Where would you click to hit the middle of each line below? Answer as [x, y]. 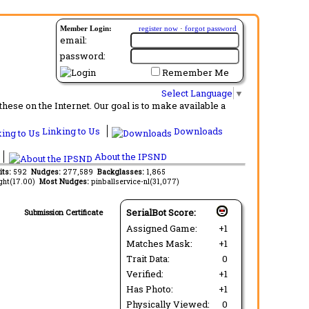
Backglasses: [122, 171]
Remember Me [196, 72]
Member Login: [86, 28]
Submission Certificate [63, 212]
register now [158, 28]
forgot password [211, 28]
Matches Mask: [161, 243]
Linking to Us [71, 131]
